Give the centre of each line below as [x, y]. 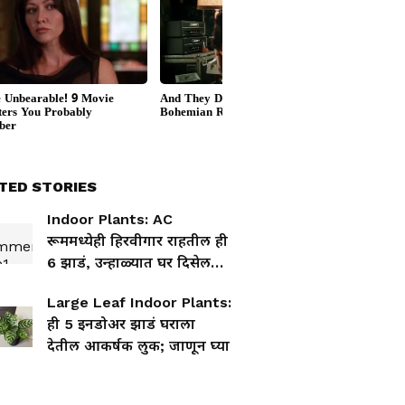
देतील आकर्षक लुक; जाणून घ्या [138, 346]
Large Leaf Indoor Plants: [139, 302]
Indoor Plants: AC [110, 219]
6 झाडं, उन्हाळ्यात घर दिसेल [129, 263]
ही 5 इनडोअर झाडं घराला [121, 324]
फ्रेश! [60, 284]
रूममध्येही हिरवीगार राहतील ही [137, 241]
